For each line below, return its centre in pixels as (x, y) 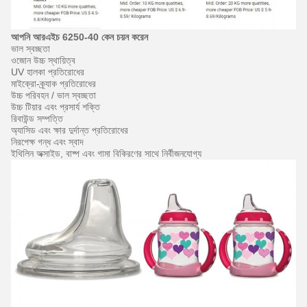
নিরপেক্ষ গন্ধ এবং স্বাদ (47, 142)
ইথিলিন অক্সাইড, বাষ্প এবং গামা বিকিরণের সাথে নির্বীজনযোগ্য (106, 154)
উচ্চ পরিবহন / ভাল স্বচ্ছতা (53, 96)
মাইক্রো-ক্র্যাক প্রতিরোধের (53, 84)
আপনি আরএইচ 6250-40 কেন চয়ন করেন (79, 37)
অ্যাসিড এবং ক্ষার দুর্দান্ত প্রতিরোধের (70, 131)
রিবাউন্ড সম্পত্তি (37, 119)
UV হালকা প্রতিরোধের (48, 72)
